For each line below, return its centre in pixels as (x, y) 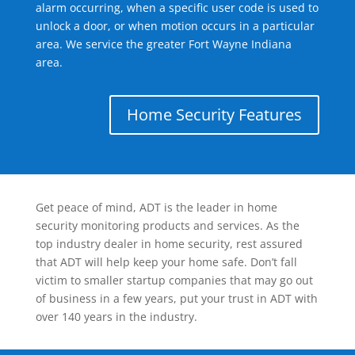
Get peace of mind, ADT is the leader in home (156, 208)
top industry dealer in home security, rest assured (169, 244)
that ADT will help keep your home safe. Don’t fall (166, 262)
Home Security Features (215, 115)
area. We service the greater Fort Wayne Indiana (163, 44)
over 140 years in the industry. (116, 317)
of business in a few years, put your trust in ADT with (176, 299)
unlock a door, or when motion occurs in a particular (175, 26)
